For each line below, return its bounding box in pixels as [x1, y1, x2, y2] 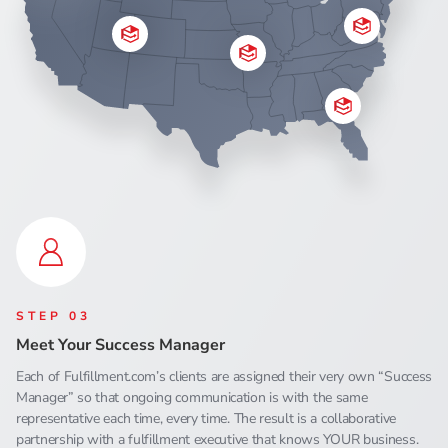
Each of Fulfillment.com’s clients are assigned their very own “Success [16, 366, 433, 386]
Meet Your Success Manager [16, 333, 225, 356]
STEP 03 [16, 307, 91, 324]
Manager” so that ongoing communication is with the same [16, 387, 368, 407]
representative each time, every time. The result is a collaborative [16, 408, 396, 428]
